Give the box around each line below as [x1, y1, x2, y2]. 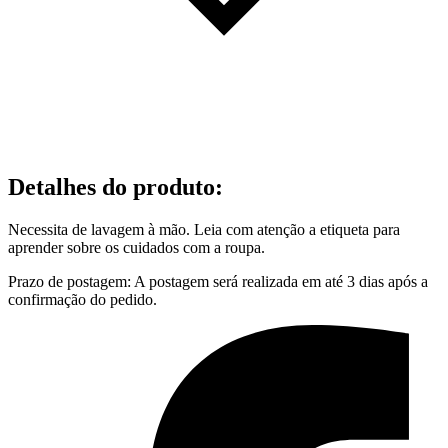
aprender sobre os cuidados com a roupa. [8, 239, 265, 257]
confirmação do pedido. [8, 291, 157, 309]
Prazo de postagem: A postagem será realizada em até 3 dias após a [8, 273, 428, 291]
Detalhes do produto [8, 174, 215, 201]
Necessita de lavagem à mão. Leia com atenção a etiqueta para [8, 221, 400, 239]
